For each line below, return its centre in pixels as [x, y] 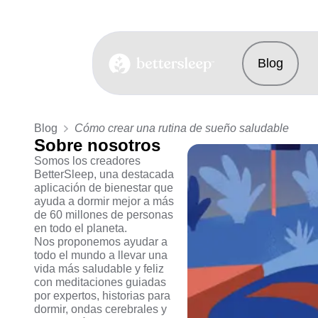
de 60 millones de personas [104, 215]
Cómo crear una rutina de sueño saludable [182, 128]
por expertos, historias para [102, 296]
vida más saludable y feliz [99, 269]
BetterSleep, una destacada [104, 174]
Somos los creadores [87, 161]
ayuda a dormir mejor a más [104, 201]
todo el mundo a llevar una [101, 255]
